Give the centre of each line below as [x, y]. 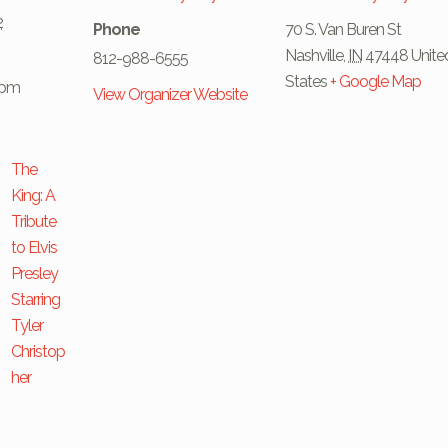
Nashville [314, 56]
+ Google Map [376, 82]
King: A [33, 196]
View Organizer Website [170, 95]
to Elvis [34, 248]
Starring [36, 300]
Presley [35, 274]
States [306, 82]
